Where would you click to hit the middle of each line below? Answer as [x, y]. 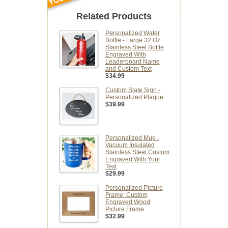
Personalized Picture [134, 188]
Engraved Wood [127, 202]
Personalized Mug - [132, 138]
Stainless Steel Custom [137, 152]
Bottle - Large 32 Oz [133, 40]
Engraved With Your [133, 160]
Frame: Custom [126, 195]
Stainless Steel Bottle [134, 48]
